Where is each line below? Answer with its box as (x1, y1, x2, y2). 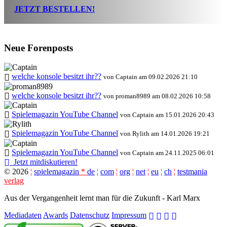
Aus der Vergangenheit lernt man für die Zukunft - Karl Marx (4, 194, 200, 203)
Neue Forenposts (4, 42, 73, 53)
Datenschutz (70, 211, 109, 220)
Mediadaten (4, 211, 42, 220)
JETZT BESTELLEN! (14, 5, 95, 13)
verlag (4, 176, 24, 185)
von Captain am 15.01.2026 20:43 (120, 111, 214, 119)
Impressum (111, 211, 146, 220)
